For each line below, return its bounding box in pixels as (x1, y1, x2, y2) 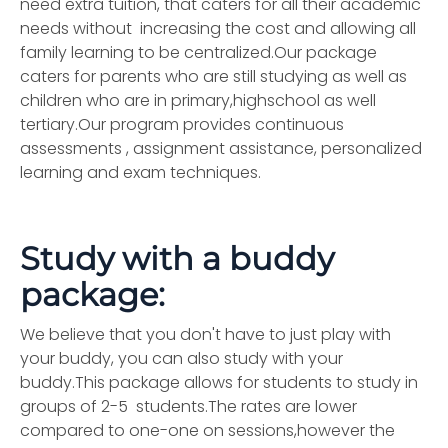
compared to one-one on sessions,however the (20, 419, 395, 442)
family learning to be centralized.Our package (20, 41, 377, 64)
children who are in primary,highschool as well (20, 89, 376, 112)
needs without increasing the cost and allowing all (20, 17, 416, 40)
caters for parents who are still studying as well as (20, 65, 407, 88)
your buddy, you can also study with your (20, 347, 343, 370)
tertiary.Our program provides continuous (20, 113, 344, 136)
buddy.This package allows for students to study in (20, 371, 418, 394)
